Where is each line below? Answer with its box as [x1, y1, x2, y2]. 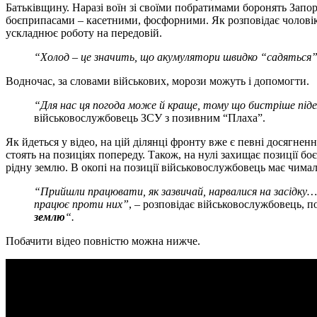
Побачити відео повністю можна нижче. [6, 234, 200, 247]
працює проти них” [34, 197, 129, 210]
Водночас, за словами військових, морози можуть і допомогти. [6, 74, 309, 87]
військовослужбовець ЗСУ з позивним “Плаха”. [34, 111, 265, 124]
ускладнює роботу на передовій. [6, 26, 162, 39]
